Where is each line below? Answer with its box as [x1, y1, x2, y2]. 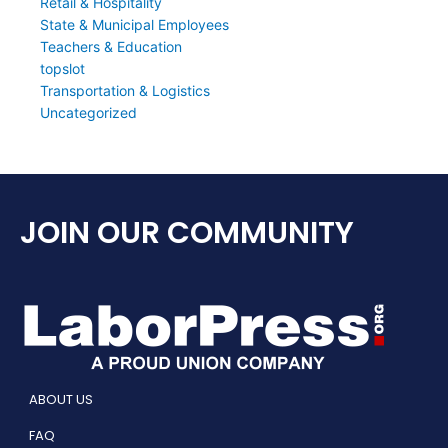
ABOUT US [29, 390, 93, 410]
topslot [40, 60, 85, 78]
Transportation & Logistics [40, 82, 210, 100]
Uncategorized [40, 104, 137, 122]
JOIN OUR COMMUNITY [20, 212, 354, 255]
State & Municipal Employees [40, 16, 229, 34]
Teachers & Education [40, 38, 182, 56]
